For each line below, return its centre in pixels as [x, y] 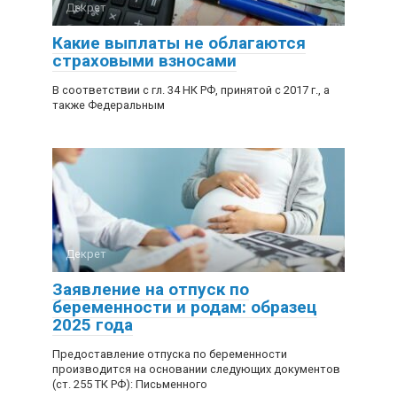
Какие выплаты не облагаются [179, 43]
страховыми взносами [144, 61]
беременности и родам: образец [185, 307]
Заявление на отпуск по [151, 289]
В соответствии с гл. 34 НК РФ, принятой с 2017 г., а [191, 90]
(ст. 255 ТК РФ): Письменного [130, 384]
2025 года [93, 325]
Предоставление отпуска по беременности [170, 354]
